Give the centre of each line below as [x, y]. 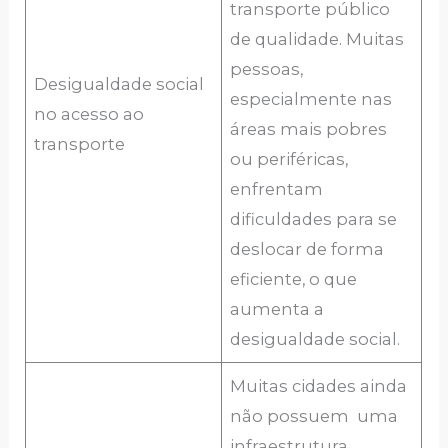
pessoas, [267, 69]
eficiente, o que [294, 279]
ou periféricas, [289, 159]
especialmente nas [311, 99]
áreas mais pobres [309, 129]
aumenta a [277, 309]
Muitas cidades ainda [319, 386]
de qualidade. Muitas [317, 39]
